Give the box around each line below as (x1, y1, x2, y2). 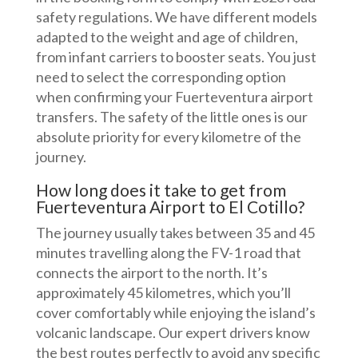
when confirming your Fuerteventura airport (35, 88, 313, 106)
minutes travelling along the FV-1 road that (35, 244, 301, 262)
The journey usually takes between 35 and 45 (35, 224, 315, 242)
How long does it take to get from (35, 180, 286, 201)
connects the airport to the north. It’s (35, 264, 268, 282)
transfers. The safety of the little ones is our (35, 108, 308, 126)
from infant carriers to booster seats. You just (35, 48, 316, 66)
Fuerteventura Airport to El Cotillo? (35, 197, 304, 217)
